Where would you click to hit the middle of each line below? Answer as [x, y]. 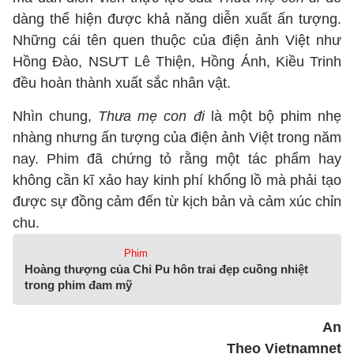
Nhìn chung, [56, 116]
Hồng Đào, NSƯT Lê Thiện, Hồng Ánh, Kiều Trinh [177, 62]
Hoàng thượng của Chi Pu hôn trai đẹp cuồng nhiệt [166, 269]
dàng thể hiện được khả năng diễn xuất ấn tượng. [177, 19]
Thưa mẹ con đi [151, 116]
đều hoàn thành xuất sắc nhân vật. [122, 83]
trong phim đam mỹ [78, 285]
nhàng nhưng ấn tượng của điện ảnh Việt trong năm [177, 137]
